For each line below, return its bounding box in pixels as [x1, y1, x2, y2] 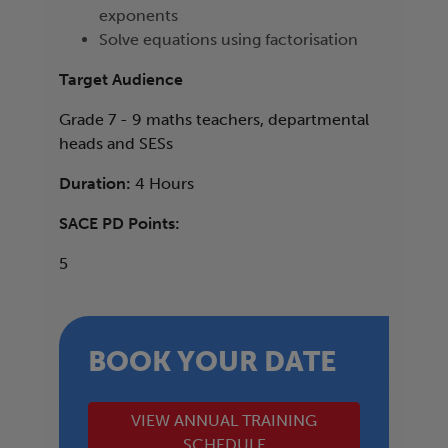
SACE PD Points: [59, 214, 180, 234]
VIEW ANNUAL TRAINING [131, 410, 317, 430]
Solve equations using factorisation [99, 30, 358, 50]
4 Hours [135, 174, 194, 194]
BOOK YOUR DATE [87, 344, 336, 378]
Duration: [59, 174, 135, 194]
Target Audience [59, 70, 183, 90]
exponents [99, 6, 178, 26]
